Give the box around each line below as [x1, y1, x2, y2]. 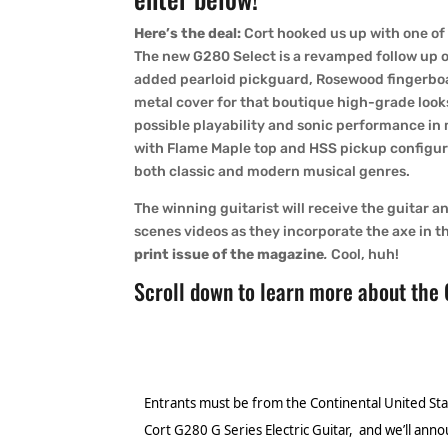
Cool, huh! [328, 246, 400, 263]
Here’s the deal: [134, 25, 242, 42]
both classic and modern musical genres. [134, 163, 411, 180]
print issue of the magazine [134, 246, 325, 263]
